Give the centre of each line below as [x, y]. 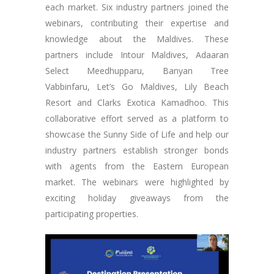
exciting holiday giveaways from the [137, 198]
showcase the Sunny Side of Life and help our [137, 134]
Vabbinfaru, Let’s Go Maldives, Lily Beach [137, 87]
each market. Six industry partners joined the [137, 7]
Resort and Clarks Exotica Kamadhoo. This [137, 102]
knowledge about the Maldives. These [137, 39]
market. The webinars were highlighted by [137, 182]
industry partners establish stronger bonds [137, 150]
